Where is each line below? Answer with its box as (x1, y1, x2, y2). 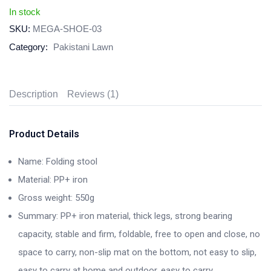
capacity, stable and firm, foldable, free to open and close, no (18, 229, 260, 240)
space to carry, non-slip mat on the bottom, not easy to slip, (18, 247, 256, 258)
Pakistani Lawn (53, 42, 113, 53)
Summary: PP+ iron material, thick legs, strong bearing (18, 211, 232, 222)
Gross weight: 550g (18, 192, 94, 204)
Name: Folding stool (18, 156, 97, 168)
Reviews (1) (67, 89, 119, 100)
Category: (9, 42, 50, 53)
